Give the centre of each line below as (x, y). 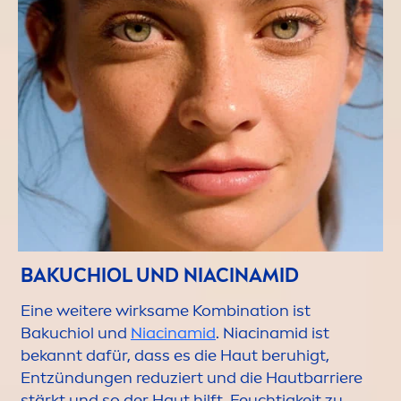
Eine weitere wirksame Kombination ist (166, 310)
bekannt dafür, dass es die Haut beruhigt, (175, 355)
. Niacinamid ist (273, 333)
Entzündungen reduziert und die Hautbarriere (192, 377)
